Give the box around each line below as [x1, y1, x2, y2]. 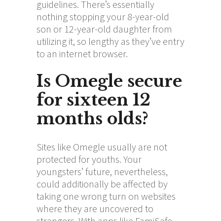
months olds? [37, 108, 148, 129]
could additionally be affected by [37, 177, 168, 190]
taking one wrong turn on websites [37, 189, 176, 202]
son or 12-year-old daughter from [37, 22, 172, 35]
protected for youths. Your [37, 152, 142, 165]
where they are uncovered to [37, 202, 153, 215]
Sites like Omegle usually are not [37, 140, 167, 153]
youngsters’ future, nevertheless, [37, 165, 168, 178]
